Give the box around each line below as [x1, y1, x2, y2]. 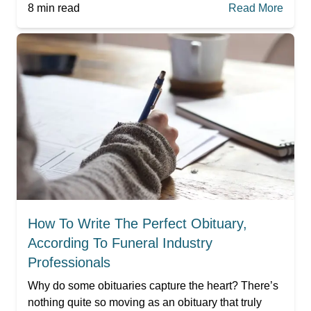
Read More [228, 1, 283, 14]
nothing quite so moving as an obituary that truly [28, 296, 262, 308]
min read [34, 1, 80, 14]
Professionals [28, 254, 110, 270]
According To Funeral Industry [28, 235, 212, 251]
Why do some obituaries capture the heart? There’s [28, 279, 278, 292]
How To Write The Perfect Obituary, [28, 215, 247, 231]
